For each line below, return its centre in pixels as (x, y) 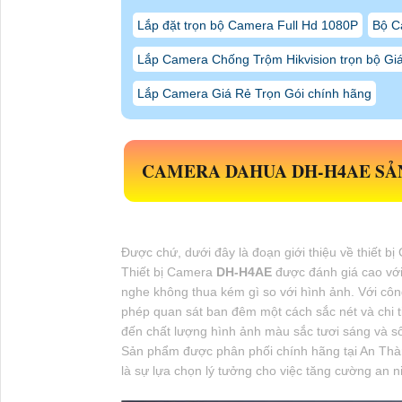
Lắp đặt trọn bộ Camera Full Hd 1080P (247, 25)
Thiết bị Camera (168, 271)
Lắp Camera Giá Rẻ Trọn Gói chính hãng (254, 93)
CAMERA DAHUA (216, 170)
